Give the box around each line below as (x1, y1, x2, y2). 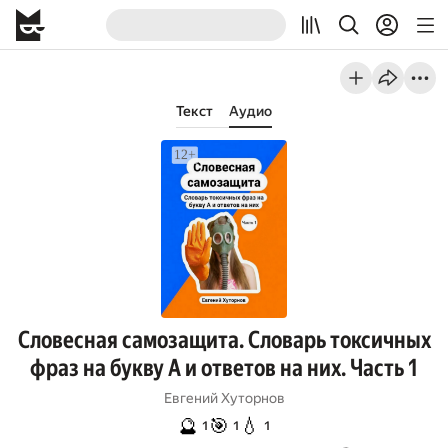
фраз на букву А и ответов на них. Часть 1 (30, 354, 418, 382)
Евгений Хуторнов (163, 390, 285, 406)
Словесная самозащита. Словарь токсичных (17, 326, 431, 354)
